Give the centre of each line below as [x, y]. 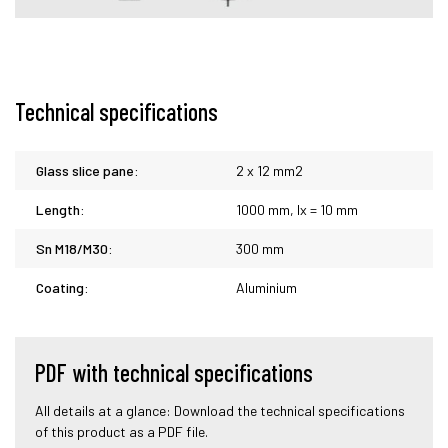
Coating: [62, 288]
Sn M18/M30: [74, 249]
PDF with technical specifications [174, 373]
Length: [60, 210]
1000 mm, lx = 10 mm [297, 210]
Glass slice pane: [87, 171]
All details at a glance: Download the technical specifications [220, 411]
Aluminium [266, 288]
